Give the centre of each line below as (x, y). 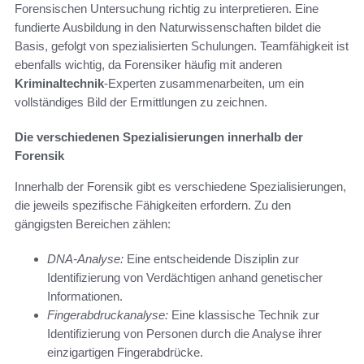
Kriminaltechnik (59, 84)
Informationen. (85, 297)
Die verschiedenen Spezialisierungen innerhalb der (159, 137)
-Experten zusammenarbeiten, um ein (204, 84)
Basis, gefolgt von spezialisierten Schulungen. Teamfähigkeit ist (182, 46)
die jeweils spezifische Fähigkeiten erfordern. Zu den (153, 206)
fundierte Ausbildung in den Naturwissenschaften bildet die (168, 28)
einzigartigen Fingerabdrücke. (125, 353)
